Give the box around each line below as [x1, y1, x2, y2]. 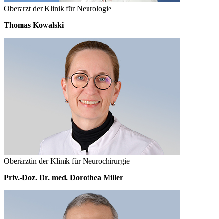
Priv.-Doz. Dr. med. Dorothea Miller [4, 173, 123, 182]
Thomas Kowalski [4, 21, 64, 29]
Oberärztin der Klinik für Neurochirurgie [4, 156, 130, 165]
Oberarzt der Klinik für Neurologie [4, 4, 111, 13]
